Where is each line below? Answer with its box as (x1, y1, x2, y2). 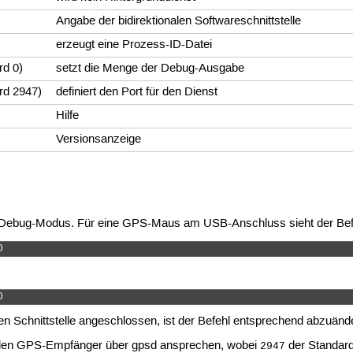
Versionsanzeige (56, 132, 142, 147)
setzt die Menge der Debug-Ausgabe (56, 61, 245, 76)
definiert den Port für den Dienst (56, 85, 218, 100)
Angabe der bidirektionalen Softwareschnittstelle (56, 14, 302, 29)
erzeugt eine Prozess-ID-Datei (56, 38, 213, 53)
